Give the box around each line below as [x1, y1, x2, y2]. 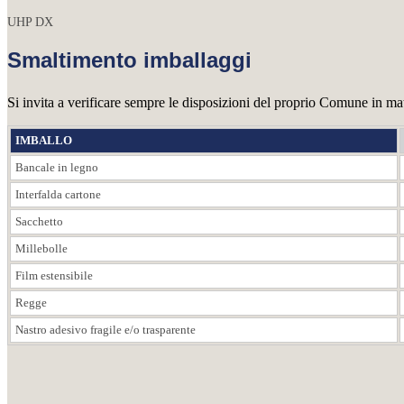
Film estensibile [15, 268, 93, 282]
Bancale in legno [15, 160, 98, 174]
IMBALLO [15, 133, 72, 147]
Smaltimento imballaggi [7, 47, 252, 72]
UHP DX [7, 14, 53, 29]
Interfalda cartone [15, 187, 101, 201]
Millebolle [15, 241, 68, 255]
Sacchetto [15, 214, 63, 228]
